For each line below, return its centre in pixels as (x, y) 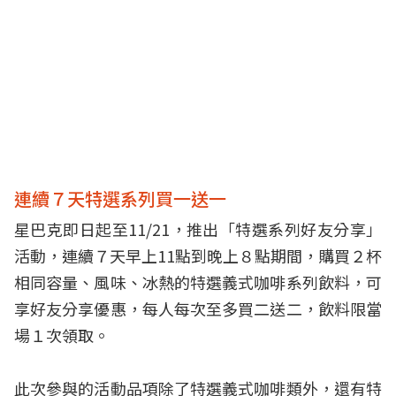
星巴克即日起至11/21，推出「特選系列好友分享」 (198, 229)
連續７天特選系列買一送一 (120, 198)
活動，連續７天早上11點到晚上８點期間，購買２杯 (198, 255)
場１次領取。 (62, 335)
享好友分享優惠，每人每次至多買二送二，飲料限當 (198, 308)
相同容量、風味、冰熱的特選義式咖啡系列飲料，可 (198, 282)
